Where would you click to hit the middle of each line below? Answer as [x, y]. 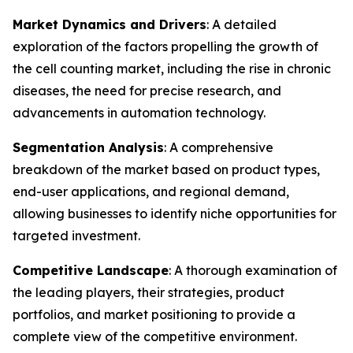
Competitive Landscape [91, 270]
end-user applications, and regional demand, [151, 191]
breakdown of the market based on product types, [166, 169]
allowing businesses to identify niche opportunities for [175, 214]
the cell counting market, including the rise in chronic [172, 69]
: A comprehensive [219, 147]
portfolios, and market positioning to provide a [154, 314]
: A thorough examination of [253, 270]
